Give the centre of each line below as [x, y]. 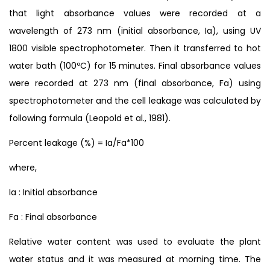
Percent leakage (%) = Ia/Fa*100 [77, 143]
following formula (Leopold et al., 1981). [90, 118]
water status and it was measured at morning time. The [135, 259]
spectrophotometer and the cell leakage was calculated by [135, 100]
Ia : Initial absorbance [53, 192]
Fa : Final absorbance [53, 217]
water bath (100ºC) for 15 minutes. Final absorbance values [135, 65]
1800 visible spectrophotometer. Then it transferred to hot [135, 48]
